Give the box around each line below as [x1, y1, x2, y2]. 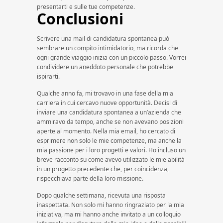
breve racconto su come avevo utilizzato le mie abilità [37, 155, 185, 164]
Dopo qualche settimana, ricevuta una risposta [37, 191, 166, 200]
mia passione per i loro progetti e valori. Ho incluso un [37, 146, 186, 154]
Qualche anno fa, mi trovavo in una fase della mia [37, 89, 173, 98]
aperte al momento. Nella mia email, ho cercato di [37, 127, 175, 135]
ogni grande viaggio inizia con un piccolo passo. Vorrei [37, 53, 186, 62]
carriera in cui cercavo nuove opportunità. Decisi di [37, 99, 177, 107]
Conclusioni [37, 8, 123, 29]
